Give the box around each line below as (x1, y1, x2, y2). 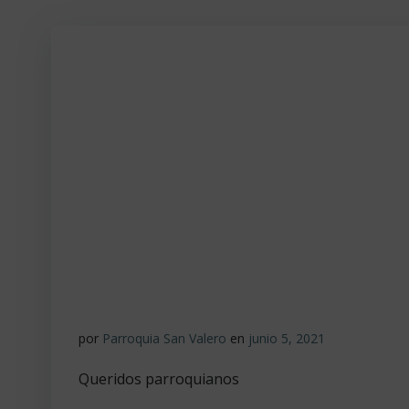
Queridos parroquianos (79, 369, 239, 389)
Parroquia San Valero (102, 330, 226, 347)
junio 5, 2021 (248, 330, 325, 347)
